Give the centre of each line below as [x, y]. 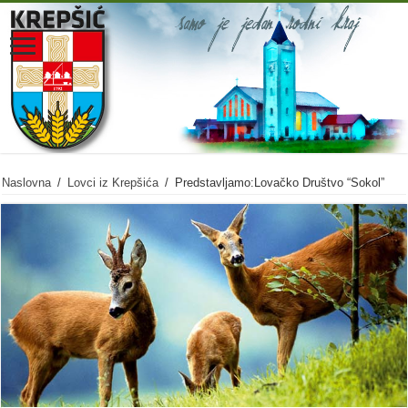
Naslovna [27, 183]
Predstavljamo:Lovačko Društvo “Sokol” [280, 183]
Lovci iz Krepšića [113, 183]
